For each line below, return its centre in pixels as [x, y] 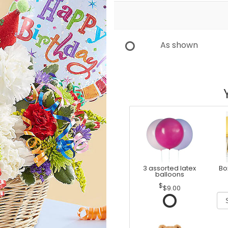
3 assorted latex [170, 168]
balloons [169, 175]
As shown [179, 45]
